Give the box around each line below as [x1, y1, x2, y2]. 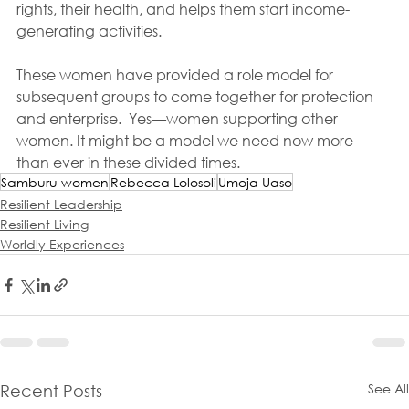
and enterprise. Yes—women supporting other [16, 109, 341, 129]
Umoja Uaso [218, 173, 292, 192]
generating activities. [16, 21, 165, 41]
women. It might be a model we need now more [16, 131, 357, 151]
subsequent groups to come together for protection [16, 87, 377, 107]
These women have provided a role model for [16, 65, 337, 85]
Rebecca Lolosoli [110, 173, 216, 192]
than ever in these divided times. [16, 152, 240, 173]
